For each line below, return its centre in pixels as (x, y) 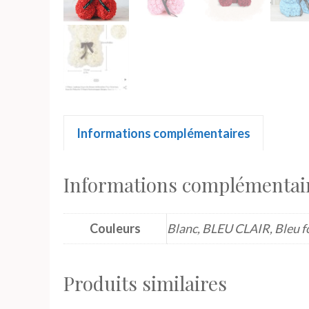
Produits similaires (145, 283)
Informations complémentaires (163, 133)
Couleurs (115, 228)
